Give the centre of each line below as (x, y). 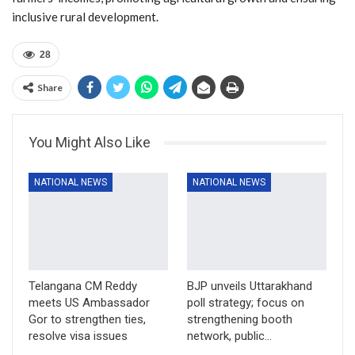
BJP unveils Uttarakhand (250, 286)
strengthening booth (240, 320)
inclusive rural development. (85, 17)
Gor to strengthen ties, (87, 320)
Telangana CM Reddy (83, 286)
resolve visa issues (78, 336)
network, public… (229, 336)
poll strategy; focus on (246, 303)
